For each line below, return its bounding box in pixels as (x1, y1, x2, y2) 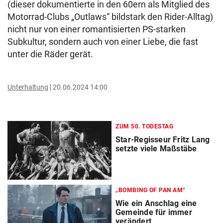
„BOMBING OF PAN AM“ (115, 187, 186, 194)
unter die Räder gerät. (7, 49, 93, 59)
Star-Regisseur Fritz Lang (115, 135, 210, 144)
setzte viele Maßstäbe (115, 144, 197, 153)
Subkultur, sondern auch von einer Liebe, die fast (7, 36, 198, 47)
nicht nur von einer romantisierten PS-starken (7, 24, 186, 34)
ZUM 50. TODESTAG (115, 123, 173, 130)
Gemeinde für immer (115, 208, 192, 218)
